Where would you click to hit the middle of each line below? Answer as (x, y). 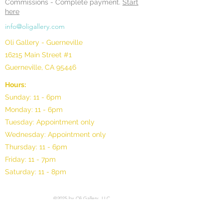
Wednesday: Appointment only (56, 135)
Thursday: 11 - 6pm (36, 147)
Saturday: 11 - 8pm (36, 172)
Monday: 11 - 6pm (34, 110)
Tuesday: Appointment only (50, 122)
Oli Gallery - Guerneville (44, 43)
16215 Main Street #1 (38, 55)
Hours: (15, 85)
